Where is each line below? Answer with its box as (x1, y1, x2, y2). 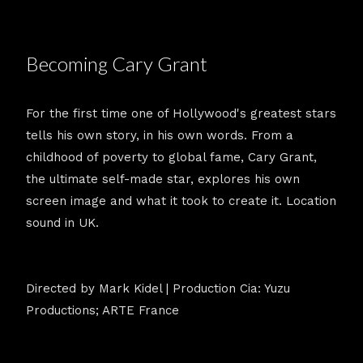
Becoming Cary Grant (26, 52, 207, 75)
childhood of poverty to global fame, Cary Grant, (26, 150, 317, 164)
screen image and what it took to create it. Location (26, 194, 336, 208)
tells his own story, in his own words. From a (26, 128, 293, 143)
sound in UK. (26, 216, 99, 230)
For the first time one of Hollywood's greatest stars (26, 106, 336, 121)
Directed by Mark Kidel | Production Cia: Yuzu (26, 281, 290, 296)
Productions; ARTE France (26, 303, 179, 318)
